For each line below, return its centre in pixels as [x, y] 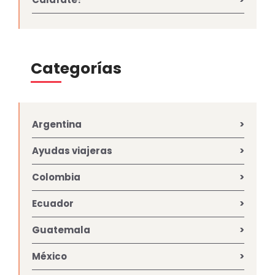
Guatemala [61, 230]
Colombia [56, 177]
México [49, 256]
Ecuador [53, 203]
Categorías [76, 68]
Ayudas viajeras [72, 150]
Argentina [57, 124]
